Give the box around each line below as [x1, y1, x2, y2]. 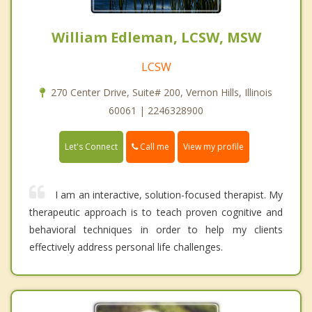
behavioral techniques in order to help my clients [29, 223, 283, 237]
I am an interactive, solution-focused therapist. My [55, 188, 283, 202]
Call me [138, 141, 169, 153]
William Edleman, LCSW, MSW [51, 28, 261, 47]
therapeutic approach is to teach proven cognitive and [29, 205, 283, 219]
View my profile [183, 141, 244, 153]
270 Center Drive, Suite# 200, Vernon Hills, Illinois [51, 86, 272, 100]
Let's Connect [65, 141, 118, 153]
